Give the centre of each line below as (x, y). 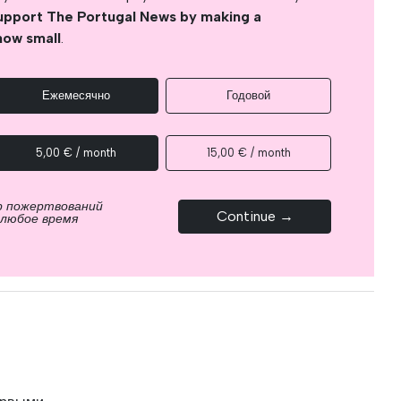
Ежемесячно (76, 95)
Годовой (249, 95)
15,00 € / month (248, 152)
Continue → (255, 216)
